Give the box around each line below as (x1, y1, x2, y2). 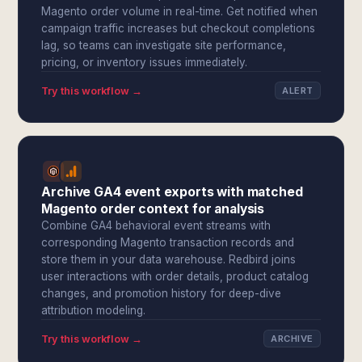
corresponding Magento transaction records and (41, 236, 295, 249)
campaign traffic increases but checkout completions (41, 22, 316, 35)
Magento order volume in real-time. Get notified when (41, 5, 318, 18)
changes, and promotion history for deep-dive (41, 287, 282, 300)
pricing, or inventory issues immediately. (41, 56, 248, 69)
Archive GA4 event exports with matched (41, 184, 303, 200)
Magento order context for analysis (41, 201, 265, 217)
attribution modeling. (41, 304, 146, 317)
